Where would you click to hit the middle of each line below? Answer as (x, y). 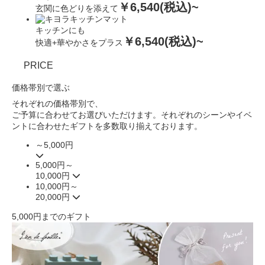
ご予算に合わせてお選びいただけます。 (86, 115)
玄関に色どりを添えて (77, 8)
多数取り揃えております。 (153, 126)
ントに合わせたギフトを (57, 126)
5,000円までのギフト (51, 216)
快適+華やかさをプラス (79, 43)
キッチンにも (60, 30)
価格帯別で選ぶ (41, 88)
